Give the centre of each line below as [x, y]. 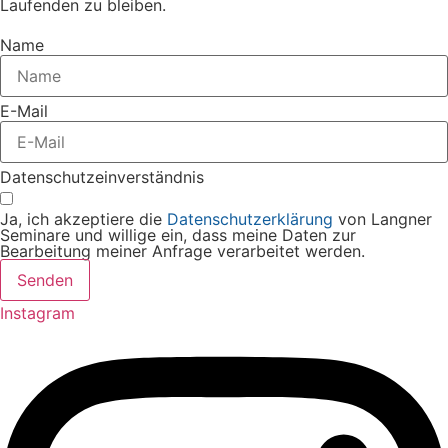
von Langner [382, 219]
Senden [45, 280]
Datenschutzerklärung [250, 219]
